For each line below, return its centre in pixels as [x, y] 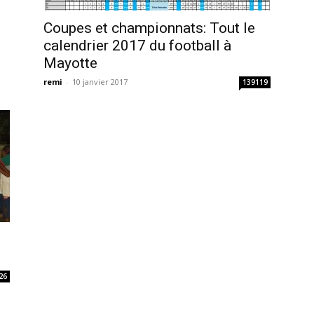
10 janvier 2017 [100, 82]
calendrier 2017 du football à [137, 46]
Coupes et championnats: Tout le [149, 28]
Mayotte [70, 63]
